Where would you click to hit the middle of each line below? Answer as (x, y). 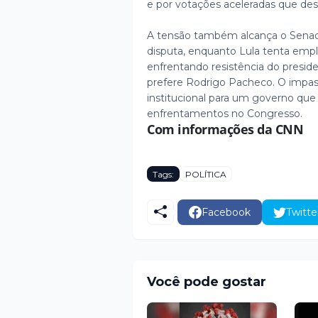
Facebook (226, 212)
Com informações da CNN (225, 130)
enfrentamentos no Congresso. (225, 114)
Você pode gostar (207, 281)
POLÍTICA (206, 174)
